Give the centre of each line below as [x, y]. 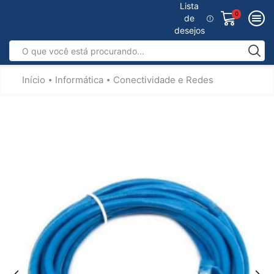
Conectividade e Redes [163, 80]
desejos [189, 30]
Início [34, 80]
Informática [79, 80]
